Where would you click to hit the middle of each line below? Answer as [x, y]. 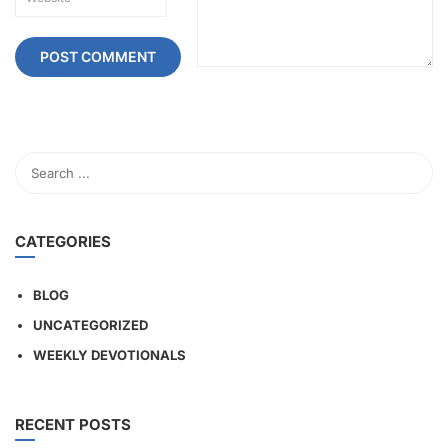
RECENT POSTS [73, 425]
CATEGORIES [63, 242]
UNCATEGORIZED [90, 325]
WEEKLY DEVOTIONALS [109, 355]
